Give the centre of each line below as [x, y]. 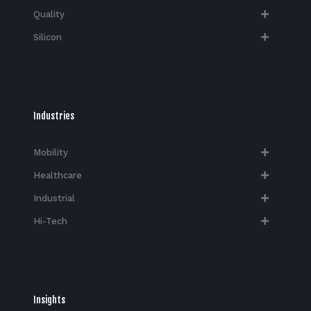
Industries [53, 116]
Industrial [54, 199]
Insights [49, 300]
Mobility [50, 153]
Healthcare [57, 176]
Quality [49, 15]
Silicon [47, 37]
